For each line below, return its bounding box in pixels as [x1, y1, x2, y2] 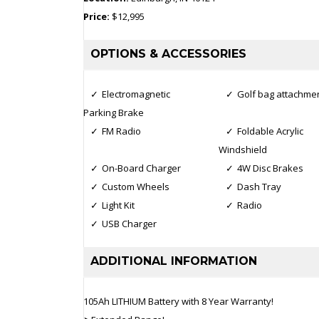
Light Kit [102, 198, 135, 211]
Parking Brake [83, 105, 144, 119]
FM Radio [102, 124, 141, 137]
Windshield [219, 142, 267, 156]
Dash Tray [237, 179, 281, 193]
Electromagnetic [102, 87, 170, 100]
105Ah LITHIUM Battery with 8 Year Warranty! [83, 294, 273, 308]
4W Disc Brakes [237, 161, 303, 174]
